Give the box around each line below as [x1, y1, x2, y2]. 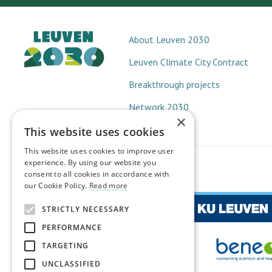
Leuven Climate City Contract [129, 55, 248, 68]
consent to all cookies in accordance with [24, 169, 169, 179]
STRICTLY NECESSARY [42, 204, 129, 214]
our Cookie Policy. [24, 180, 89, 191]
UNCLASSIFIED [42, 259, 101, 269]
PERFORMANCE [42, 222, 102, 233]
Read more [89, 180, 128, 191]
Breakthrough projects [129, 78, 220, 90]
